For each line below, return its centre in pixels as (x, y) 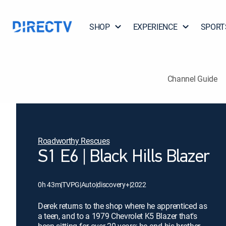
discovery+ (113, 184)
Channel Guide (192, 78)
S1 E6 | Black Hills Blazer (124, 157)
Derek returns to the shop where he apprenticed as (123, 206)
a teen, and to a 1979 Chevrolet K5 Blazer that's (118, 216)
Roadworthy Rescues (74, 141)
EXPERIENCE (155, 27)
